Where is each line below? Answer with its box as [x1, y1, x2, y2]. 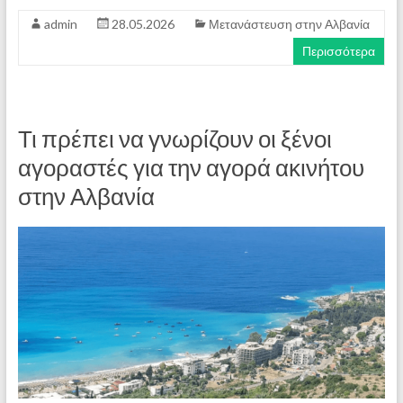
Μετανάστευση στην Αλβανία [208, 15, 370, 31]
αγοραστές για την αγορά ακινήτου [17, 152, 364, 182]
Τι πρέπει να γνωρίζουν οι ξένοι [17, 123, 332, 153]
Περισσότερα [302, 42, 376, 58]
